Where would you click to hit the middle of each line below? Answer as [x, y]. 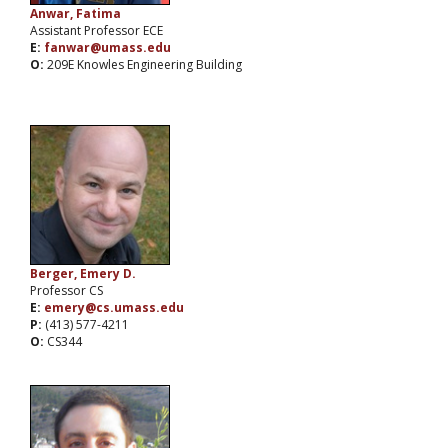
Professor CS [66, 291]
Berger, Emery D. [83, 274]
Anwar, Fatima [75, 14]
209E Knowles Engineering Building [144, 65]
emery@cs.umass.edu [114, 308]
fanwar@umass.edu [107, 48]
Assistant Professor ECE [96, 31]
